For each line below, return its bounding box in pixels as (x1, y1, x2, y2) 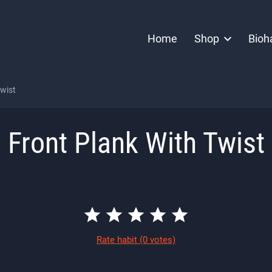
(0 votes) (140, 234, 175, 246)
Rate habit (97, 234, 140, 246)
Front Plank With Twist (7, 126, 265, 160)
